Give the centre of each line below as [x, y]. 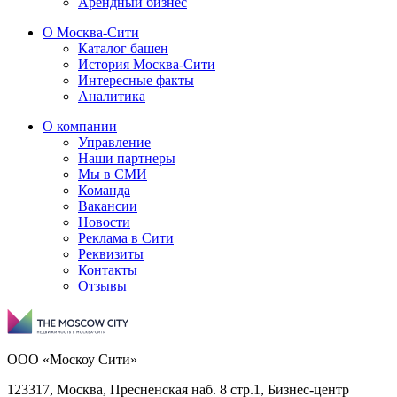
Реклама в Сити [126, 237]
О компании [80, 126]
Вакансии [108, 206]
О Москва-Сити [91, 32]
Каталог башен [123, 48]
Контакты [108, 269]
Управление [114, 142]
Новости [104, 222]
